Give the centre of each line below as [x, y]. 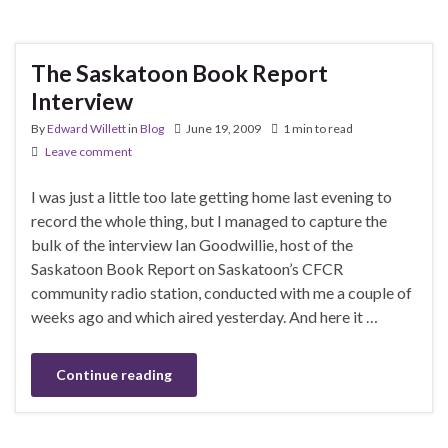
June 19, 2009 [223, 128]
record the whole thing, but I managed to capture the [209, 220]
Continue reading [114, 374]
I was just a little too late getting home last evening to [211, 196]
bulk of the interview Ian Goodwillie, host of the [192, 244]
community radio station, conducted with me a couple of [221, 292]
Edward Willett [86, 128]
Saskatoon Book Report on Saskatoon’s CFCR [187, 268]
